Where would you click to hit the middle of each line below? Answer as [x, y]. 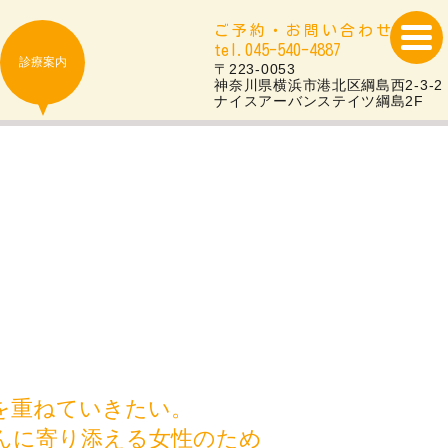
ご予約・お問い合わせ [304, 30]
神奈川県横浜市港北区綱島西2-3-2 [328, 85]
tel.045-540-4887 [278, 50]
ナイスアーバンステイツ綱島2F [319, 101]
